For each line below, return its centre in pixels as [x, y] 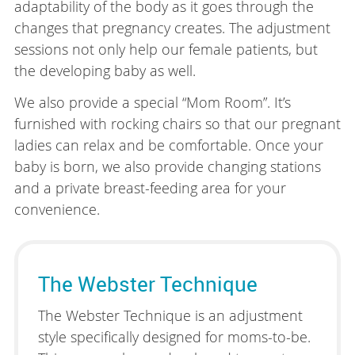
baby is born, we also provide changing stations [167, 166]
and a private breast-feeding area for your [150, 187]
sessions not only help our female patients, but [166, 49]
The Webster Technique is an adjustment [170, 315]
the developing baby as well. [105, 70]
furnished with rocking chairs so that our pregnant [177, 123]
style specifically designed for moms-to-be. [174, 336]
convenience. [57, 209]
